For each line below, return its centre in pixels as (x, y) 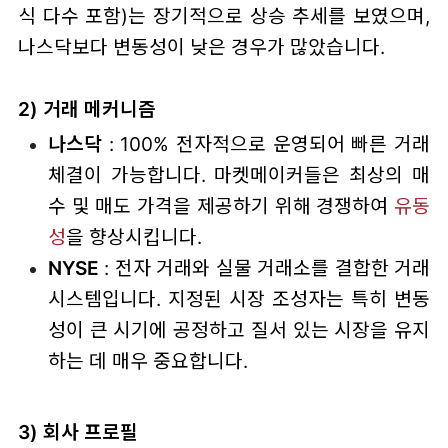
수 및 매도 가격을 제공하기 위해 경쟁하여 (221, 205)
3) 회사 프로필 (77, 431)
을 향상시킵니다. (133, 236)
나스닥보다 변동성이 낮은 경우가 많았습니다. (201, 47)
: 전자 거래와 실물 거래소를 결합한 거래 (264, 267)
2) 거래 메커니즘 (86, 109)
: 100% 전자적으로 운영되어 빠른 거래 (266, 143)
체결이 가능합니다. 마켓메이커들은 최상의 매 (239, 174)
